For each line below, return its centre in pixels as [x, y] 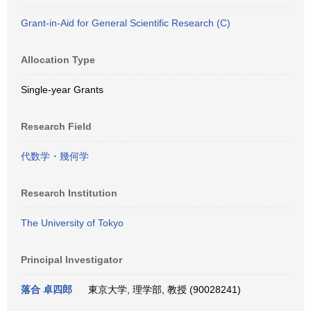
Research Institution [69, 193]
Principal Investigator [72, 260]
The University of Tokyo [72, 223]
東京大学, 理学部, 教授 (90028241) [162, 289]
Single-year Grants [62, 90]
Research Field [56, 126]
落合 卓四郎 [47, 289]
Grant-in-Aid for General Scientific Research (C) [126, 23]
